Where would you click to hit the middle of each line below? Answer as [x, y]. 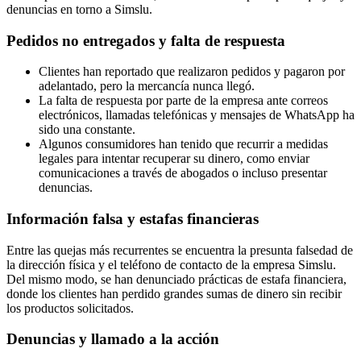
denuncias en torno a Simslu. [79, 9]
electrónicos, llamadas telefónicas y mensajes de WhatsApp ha [197, 115]
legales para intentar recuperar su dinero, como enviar [174, 159]
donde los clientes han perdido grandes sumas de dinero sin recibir [174, 293]
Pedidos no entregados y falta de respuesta [146, 40]
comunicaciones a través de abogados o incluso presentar [183, 173]
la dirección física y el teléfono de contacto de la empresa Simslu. [171, 264]
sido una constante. [87, 130]
